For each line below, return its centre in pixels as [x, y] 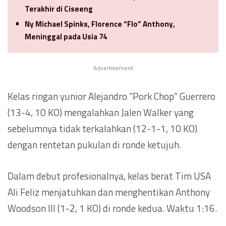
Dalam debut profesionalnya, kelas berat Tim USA [109, 176]
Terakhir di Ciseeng [59, 9]
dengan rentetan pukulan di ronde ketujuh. [94, 144]
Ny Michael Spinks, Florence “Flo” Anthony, [100, 24]
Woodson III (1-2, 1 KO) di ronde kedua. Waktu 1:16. [112, 208]
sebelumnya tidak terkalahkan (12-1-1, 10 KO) [102, 128]
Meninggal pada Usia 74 [66, 36]
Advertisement [113, 68]
